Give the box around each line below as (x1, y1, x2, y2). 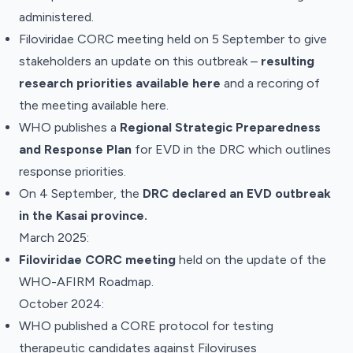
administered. (19, 9, 94, 24)
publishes (54, 120, 107, 135)
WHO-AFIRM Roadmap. (19, 274, 154, 289)
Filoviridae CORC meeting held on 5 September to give (19, 32, 327, 46)
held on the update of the (176, 252, 326, 267)
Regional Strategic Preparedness (120, 120, 321, 135)
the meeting (19, 98, 91, 113)
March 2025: (19, 230, 89, 245)
